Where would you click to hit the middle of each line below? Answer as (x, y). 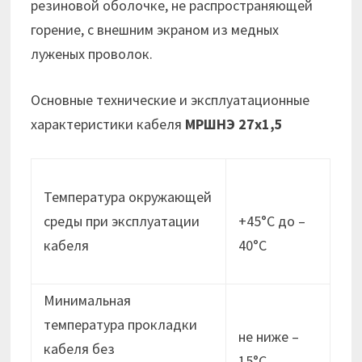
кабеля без (80, 349)
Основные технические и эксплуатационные (170, 100)
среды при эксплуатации (122, 221)
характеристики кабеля (108, 124)
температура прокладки (121, 325)
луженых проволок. (92, 54)
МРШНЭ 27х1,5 (234, 124)
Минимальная (88, 301)
